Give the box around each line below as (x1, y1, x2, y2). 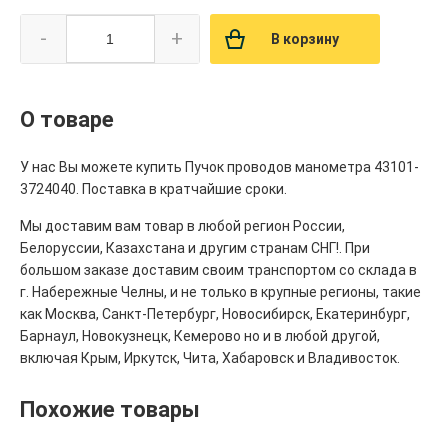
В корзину (271, 31, 339, 48)
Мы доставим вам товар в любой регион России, (20, 218, 345, 235)
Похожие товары (20, 397, 200, 423)
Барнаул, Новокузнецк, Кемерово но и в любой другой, (20, 328, 380, 345)
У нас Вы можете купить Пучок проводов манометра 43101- (20, 159, 419, 176)
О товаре (20, 107, 114, 133)
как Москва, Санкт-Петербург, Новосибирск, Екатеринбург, (20, 306, 410, 323)
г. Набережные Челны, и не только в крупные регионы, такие (20, 284, 421, 301)
